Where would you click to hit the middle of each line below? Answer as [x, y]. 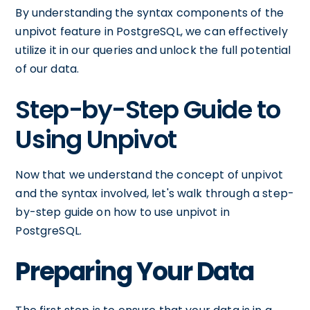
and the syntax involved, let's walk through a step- [155, 193]
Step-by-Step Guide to [148, 110]
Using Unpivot [96, 139]
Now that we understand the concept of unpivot [149, 175]
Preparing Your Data [135, 272]
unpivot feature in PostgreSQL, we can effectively [152, 31]
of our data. [47, 69]
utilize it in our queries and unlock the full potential [153, 50]
